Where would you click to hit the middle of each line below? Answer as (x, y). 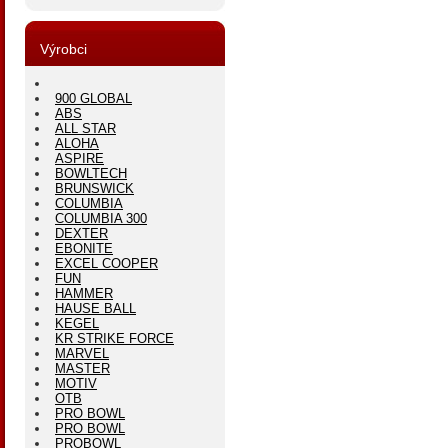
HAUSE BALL (95, 308)
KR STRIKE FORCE (114, 338)
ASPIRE (79, 158)
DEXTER (81, 233)
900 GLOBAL (93, 98)
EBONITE (84, 248)
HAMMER (84, 293)
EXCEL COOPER (106, 263)
